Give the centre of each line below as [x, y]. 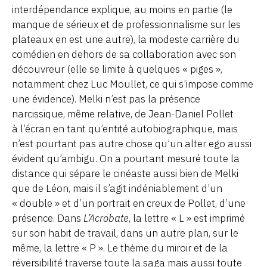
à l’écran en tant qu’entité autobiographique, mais [125, 128]
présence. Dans [48, 218]
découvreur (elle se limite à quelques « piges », [117, 69]
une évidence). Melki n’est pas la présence [106, 99]
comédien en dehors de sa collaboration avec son [124, 54]
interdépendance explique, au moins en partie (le [122, 9]
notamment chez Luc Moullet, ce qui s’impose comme [133, 84]
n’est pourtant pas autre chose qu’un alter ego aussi [132, 143]
